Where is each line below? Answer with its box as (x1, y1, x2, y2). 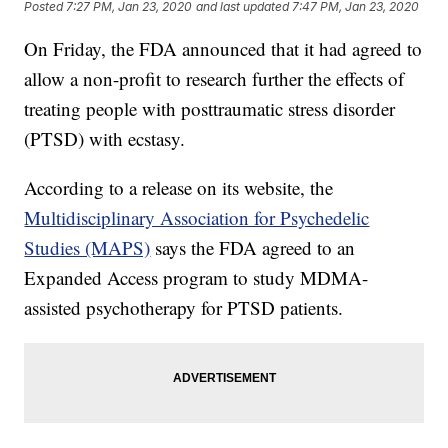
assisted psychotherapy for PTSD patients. (24, 295, 344, 321)
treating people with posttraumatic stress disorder (24, 96, 396, 122)
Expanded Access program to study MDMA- (24, 265, 369, 291)
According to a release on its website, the (24, 175, 334, 201)
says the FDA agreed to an (155, 235, 356, 261)
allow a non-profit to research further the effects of (24, 66, 405, 92)
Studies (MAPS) (24, 235, 151, 261)
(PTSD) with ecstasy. (24, 126, 186, 152)
